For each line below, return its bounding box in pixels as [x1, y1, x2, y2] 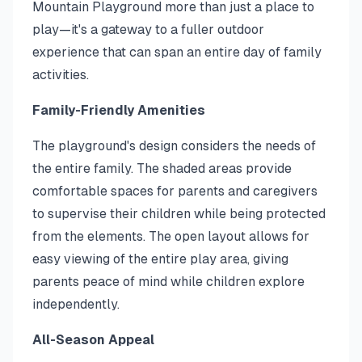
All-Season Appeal [32, 332, 154, 347]
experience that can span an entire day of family [32, 44, 322, 60]
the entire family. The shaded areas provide [32, 161, 292, 176]
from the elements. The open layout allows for [32, 229, 309, 244]
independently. [32, 297, 120, 312]
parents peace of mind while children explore [32, 274, 305, 289]
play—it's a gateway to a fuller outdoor [32, 22, 264, 37]
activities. [32, 67, 89, 82]
